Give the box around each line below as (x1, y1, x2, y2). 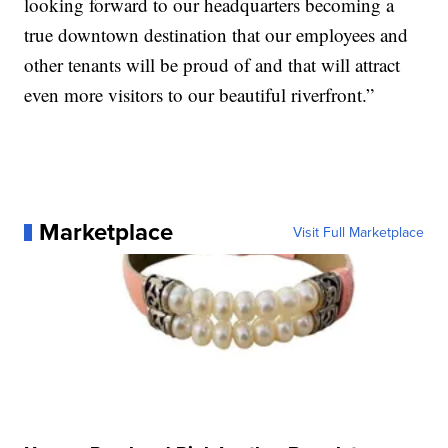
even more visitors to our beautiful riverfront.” (24, 82, 375, 108)
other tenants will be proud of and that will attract (24, 52, 401, 78)
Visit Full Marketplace (292, 222, 424, 243)
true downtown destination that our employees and (24, 22, 409, 48)
